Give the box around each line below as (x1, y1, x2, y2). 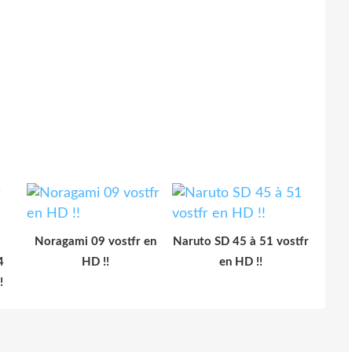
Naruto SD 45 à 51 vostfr (173, 235, 309, 247)
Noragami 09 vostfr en (35, 235, 156, 247)
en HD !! (219, 255, 262, 268)
